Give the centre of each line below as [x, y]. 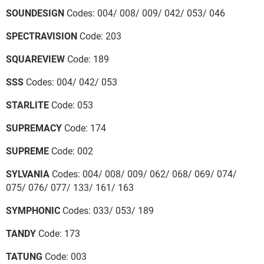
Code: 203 [99, 36]
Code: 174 [84, 128]
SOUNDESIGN [35, 13]
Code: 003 [65, 256]
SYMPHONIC [33, 210]
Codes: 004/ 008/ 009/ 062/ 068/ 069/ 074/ [143, 174]
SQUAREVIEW [35, 59]
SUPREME [27, 151]
